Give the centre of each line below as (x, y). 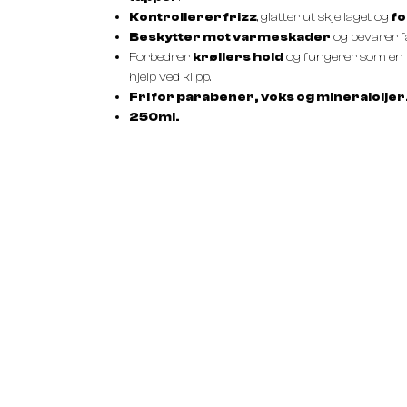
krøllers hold (238, 57)
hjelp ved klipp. (170, 77)
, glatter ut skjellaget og (324, 17)
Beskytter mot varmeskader (230, 37)
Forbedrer (161, 57)
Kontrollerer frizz (193, 17)
